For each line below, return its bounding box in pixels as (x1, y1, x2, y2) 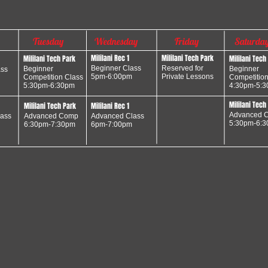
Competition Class (23, 73, 83, 81)
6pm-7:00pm (91, 120, 132, 129)
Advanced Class (91, 112, 144, 120)
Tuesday (33, 35, 63, 47)
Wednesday (95, 35, 138, 47)
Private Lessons (162, 72, 214, 81)
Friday (175, 35, 199, 47)
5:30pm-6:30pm (23, 81, 75, 90)
